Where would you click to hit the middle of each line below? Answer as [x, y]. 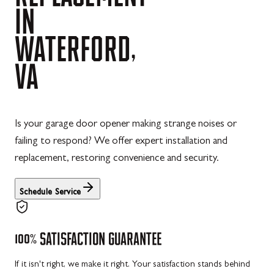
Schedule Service [50, 193]
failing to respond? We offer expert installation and [121, 142]
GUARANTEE [135, 238]
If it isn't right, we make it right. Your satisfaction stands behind [132, 265]
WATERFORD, [76, 49]
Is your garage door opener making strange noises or [126, 124]
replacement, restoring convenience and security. [117, 159]
